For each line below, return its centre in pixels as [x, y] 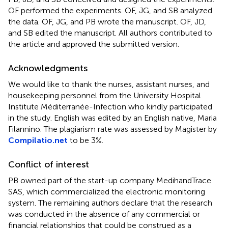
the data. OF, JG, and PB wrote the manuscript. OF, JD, [107, 21]
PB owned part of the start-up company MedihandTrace [110, 180]
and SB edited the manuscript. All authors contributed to [110, 33]
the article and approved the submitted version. [94, 44]
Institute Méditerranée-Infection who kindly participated [110, 106]
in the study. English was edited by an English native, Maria [112, 118]
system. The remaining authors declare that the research [110, 203]
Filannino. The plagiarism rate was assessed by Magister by [112, 129]
